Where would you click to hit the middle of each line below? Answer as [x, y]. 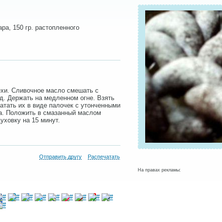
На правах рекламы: [159, 170]
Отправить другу [60, 157]
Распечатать [104, 157]
